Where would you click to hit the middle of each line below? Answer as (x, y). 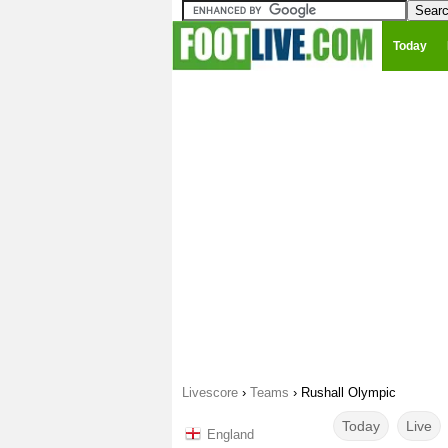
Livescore (210, 392)
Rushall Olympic (348, 392)
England (230, 434)
